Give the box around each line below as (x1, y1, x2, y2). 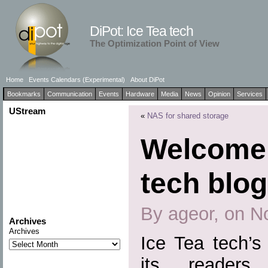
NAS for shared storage (147, 111, 229, 120)
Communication (47, 90, 92, 98)
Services (236, 90, 263, 98)
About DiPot (130, 76, 165, 83)
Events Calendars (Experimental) (28, 76, 125, 83)
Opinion (208, 90, 230, 98)
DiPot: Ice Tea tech (89, 23, 193, 39)
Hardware (125, 90, 154, 98)
